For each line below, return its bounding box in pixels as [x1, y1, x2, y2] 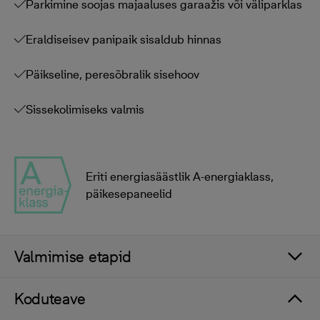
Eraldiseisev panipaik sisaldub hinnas [26, 32, 221, 46]
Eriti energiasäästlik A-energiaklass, [86, 169, 274, 184]
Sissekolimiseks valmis [26, 102, 144, 116]
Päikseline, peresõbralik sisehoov [26, 67, 199, 81]
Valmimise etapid [14, 247, 131, 266]
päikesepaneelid [86, 186, 172, 201]
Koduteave [14, 289, 86, 308]
